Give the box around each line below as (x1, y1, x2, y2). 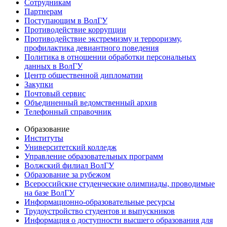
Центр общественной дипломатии (24, 71, 143, 80)
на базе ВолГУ (24, 188, 74, 198)
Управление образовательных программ (24, 152, 163, 161)
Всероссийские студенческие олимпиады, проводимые (24, 179, 215, 188)
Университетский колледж (24, 143, 117, 152)
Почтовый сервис (24, 89, 86, 98)
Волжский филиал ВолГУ (24, 161, 114, 170)
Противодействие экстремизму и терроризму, (24, 34, 182, 44)
